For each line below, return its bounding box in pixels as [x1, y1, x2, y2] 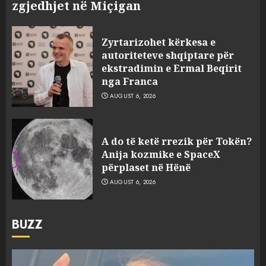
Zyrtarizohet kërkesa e [102, 35, 216, 49]
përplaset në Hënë [102, 160, 191, 174]
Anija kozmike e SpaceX [102, 147, 220, 161]
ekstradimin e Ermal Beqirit [102, 61, 242, 75]
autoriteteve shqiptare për [102, 48, 234, 62]
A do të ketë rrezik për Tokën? [102, 134, 252, 148]
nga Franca [102, 74, 158, 88]
